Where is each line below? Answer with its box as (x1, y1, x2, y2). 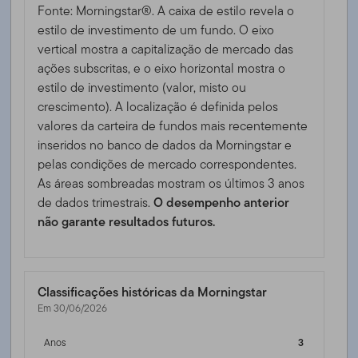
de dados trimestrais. (38, 193, 154, 212)
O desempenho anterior (153, 193, 290, 212)
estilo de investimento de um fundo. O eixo (38, 20, 275, 39)
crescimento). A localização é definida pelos (38, 97, 279, 116)
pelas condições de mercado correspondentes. (38, 154, 297, 173)
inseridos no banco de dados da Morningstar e (38, 135, 292, 154)
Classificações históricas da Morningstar (38, 282, 268, 301)
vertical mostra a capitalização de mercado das (38, 39, 294, 58)
